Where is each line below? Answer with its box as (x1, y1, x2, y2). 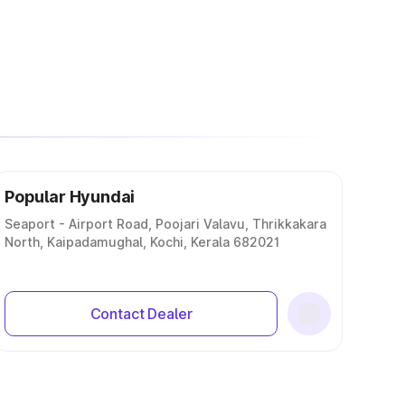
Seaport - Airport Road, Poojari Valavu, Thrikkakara (5, 216, 326, 231)
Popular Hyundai (5, 187, 136, 206)
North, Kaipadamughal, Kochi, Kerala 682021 (5, 234, 279, 250)
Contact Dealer (89, 305, 193, 323)
